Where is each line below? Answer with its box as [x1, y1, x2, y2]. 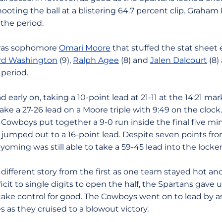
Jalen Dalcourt [150, 55, 207, 65]
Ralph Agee [73, 55, 119, 65]
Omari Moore [59, 43, 111, 53]
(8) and [119, 55, 150, 65]
